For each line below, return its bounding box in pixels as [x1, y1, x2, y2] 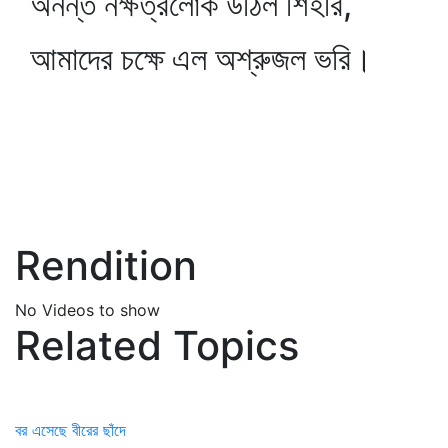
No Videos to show [15, 300, 160, 320]
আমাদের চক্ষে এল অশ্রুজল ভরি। [30, 39, 373, 78]
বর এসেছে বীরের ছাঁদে [15, 420, 126, 440]
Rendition [15, 241, 197, 290]
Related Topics [15, 321, 299, 370]
